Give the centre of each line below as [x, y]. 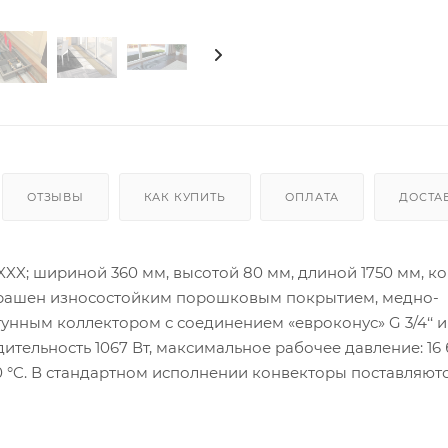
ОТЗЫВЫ [55, 196]
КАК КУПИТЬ [184, 196]
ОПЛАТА [312, 196]
